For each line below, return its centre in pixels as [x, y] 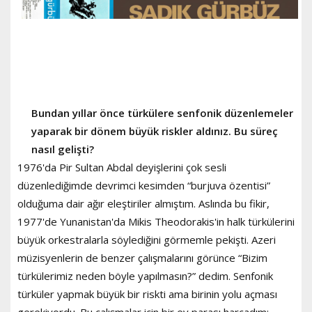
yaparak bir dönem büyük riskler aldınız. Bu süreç [155, 131]
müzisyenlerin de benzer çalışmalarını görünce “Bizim [142, 257]
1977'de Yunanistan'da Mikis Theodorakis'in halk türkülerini [156, 221]
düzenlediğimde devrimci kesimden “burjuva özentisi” [144, 185]
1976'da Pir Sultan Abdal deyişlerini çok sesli [122, 167]
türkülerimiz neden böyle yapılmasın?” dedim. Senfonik [145, 275]
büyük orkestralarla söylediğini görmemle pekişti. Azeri [147, 239]
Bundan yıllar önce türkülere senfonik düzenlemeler [162, 112]
